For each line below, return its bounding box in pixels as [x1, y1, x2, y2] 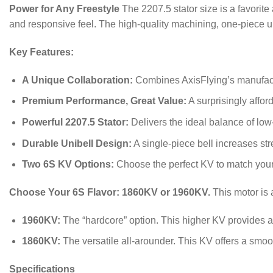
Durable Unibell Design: [21, 138, 132, 149]
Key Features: [9, 47, 74, 58]
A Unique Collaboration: [21, 74, 133, 85]
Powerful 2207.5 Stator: [21, 117, 129, 128]
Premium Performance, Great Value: [21, 96, 186, 107]
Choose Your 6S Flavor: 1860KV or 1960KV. [9, 187, 210, 198]
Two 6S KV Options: [21, 159, 114, 170]
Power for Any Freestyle [9, 4, 119, 15]
